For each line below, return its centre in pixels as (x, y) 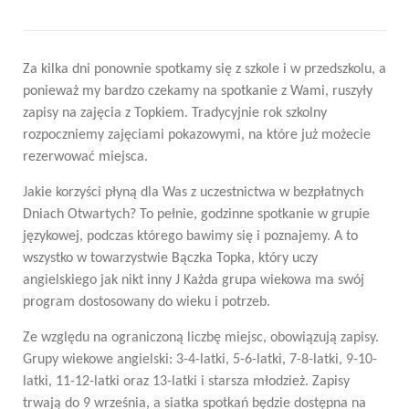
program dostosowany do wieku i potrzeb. (147, 302)
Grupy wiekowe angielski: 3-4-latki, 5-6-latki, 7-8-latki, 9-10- (200, 360)
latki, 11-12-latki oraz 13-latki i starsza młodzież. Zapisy (186, 382)
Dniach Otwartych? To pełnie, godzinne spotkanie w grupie (196, 215)
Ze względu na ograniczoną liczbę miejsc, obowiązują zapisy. (201, 338)
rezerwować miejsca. (85, 157)
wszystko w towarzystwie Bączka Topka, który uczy (170, 258)
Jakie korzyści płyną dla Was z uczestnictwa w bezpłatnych (193, 193)
